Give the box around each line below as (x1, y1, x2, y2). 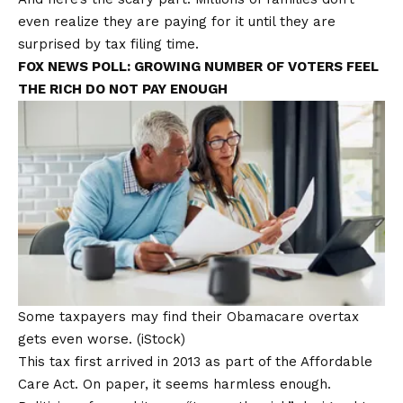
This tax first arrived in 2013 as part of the (18, 353, 300, 370)
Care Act (18, 375, 75, 392)
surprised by (18, 35, 105, 52)
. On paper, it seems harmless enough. (75, 375, 331, 392)
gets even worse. (18, 330, 132, 347)
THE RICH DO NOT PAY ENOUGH (18, 80, 228, 97)
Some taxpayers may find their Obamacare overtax (18, 308, 359, 325)
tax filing (105, 35, 162, 52)
